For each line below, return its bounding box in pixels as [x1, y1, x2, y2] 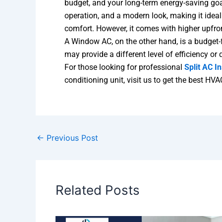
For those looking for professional [64, 62, 184, 72]
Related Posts [55, 182, 140, 198]
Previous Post [44, 133, 98, 143]
